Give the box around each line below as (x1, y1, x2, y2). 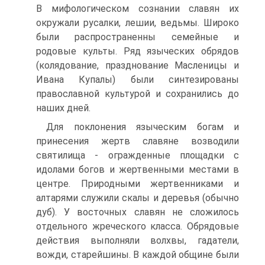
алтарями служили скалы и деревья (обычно (36, 192, 239, 203)
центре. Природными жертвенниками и (36, 178, 239, 189)
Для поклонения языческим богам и (46, 121, 239, 132)
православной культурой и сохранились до (36, 88, 239, 99)
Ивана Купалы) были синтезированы (36, 74, 239, 85)
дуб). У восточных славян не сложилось (36, 206, 239, 218)
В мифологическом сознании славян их (36, 3, 239, 14)
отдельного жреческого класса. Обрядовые (36, 221, 239, 232)
